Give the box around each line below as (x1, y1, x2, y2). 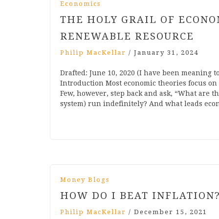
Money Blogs (60, 176, 109, 184)
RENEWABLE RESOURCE (60, 30, 194, 43)
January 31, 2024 (134, 49, 198, 57)
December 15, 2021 (134, 208, 207, 216)
